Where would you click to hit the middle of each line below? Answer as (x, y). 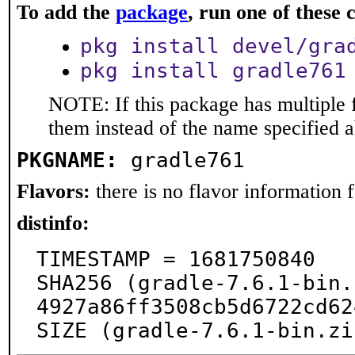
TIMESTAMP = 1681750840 (176, 259)
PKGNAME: (67, 160)
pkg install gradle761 (213, 71)
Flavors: (53, 191)
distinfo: (53, 223)
